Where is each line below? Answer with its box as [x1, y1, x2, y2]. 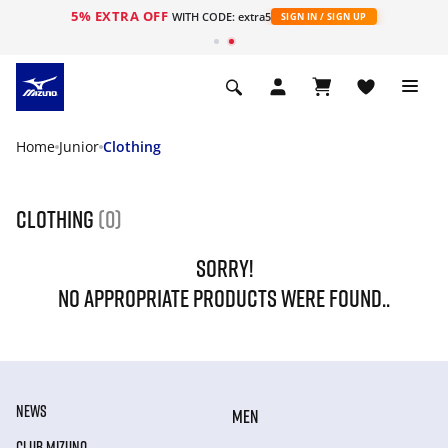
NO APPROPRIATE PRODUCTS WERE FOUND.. [58, 283, 390, 312]
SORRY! [195, 253, 253, 282]
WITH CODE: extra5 [171, 9, 271, 24]
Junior [59, 137, 99, 156]
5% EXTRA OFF [71, 7, 172, 25]
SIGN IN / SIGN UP [280, 10, 367, 23]
